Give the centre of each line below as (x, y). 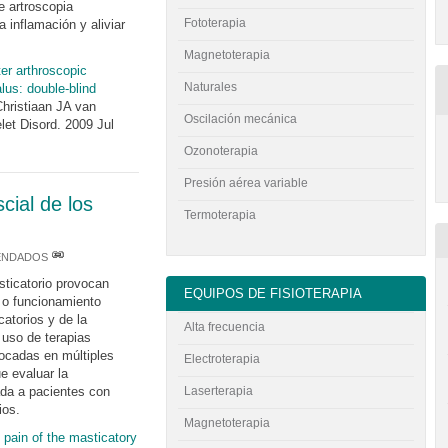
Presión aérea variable (246, 183)
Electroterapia (222, 358)
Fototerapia (215, 23)
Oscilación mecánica (241, 119)
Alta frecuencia (225, 326)
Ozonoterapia (221, 151)
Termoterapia (220, 215)
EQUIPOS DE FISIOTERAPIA (273, 294)
